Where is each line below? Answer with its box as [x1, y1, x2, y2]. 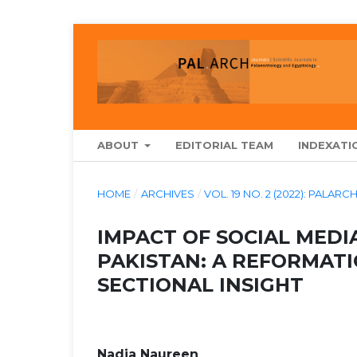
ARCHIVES [140, 186, 194, 200]
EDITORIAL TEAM [175, 138, 274, 151]
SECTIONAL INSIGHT [97, 273, 304, 296]
